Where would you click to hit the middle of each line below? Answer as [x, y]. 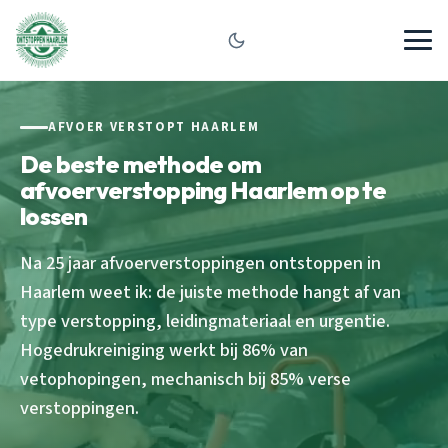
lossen [54, 215]
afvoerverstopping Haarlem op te [203, 189]
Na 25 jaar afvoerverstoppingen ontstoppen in [200, 262]
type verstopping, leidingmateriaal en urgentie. [205, 320]
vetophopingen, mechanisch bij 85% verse [185, 378]
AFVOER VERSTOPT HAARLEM [154, 127]
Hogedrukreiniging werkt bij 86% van [164, 349]
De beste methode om [141, 163]
